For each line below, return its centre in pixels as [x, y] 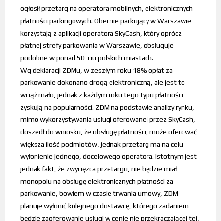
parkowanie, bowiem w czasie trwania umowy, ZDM [99, 194]
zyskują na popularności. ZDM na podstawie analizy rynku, [108, 107]
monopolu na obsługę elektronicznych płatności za [97, 181]
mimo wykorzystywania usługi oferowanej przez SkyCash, [108, 120]
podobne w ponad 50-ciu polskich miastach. [87, 58]
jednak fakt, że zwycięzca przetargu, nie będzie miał [99, 169]
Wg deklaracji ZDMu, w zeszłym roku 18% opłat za [97, 70]
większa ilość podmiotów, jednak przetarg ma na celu [102, 144]
